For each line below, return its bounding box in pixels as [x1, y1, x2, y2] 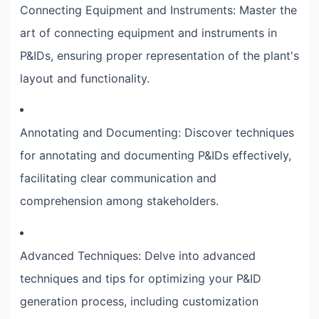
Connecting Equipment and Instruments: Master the [20, 2, 297, 17]
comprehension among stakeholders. [20, 194, 219, 209]
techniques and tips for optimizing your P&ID [20, 271, 261, 286]
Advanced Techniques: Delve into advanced [20, 248, 256, 263]
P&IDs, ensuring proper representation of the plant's [20, 48, 299, 63]
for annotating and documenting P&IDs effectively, [20, 148, 291, 163]
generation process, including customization [20, 293, 258, 308]
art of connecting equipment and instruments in [20, 25, 277, 40]
